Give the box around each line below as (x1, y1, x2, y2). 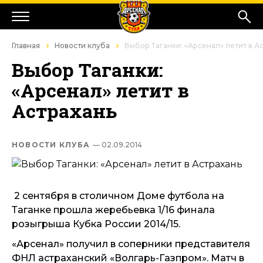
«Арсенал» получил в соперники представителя (12, 238, 250, 249)
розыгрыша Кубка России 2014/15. (12, 218, 180, 230)
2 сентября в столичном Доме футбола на (12, 190, 224, 201)
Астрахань (12, 98, 117, 123)
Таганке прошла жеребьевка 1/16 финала (12, 204, 215, 215)
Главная (12, 41, 40, 50)
